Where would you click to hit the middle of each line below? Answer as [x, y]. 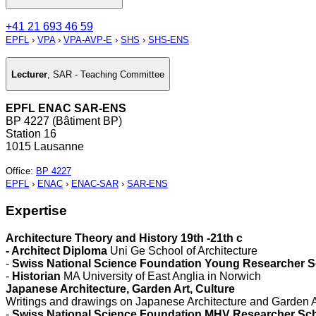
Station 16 [31, 134]
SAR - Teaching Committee [109, 74]
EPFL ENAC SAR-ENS [66, 109]
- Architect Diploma [58, 250]
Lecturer [29, 74]
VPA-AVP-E [88, 40]
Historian [38, 276]
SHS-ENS [169, 40]
